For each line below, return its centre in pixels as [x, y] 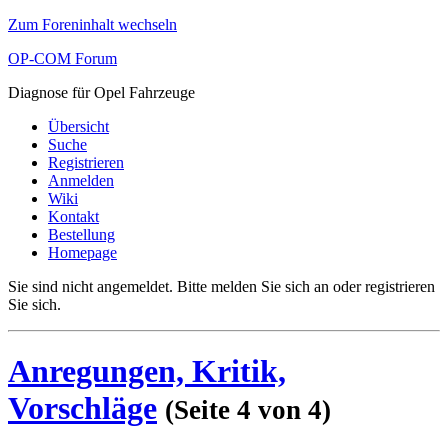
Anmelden [81, 180]
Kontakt [73, 216]
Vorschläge [82, 408]
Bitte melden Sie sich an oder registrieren [306, 286]
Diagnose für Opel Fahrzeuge [101, 92]
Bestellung [81, 234]
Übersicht [78, 126]
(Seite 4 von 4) [248, 410]
